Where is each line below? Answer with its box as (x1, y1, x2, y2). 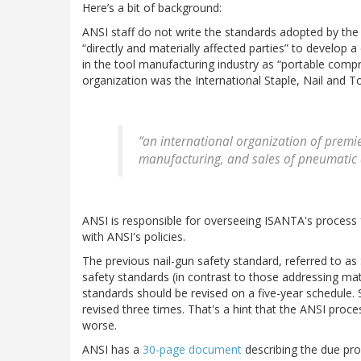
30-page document (143, 342, 242, 358)
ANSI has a (82, 342, 143, 358)
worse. (82, 317, 117, 334)
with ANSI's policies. (82, 229, 185, 245)
